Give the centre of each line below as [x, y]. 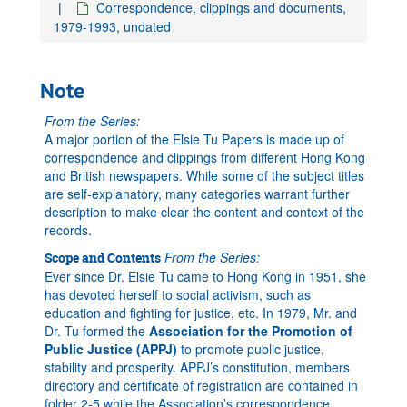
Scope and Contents [103, 258]
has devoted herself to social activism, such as [178, 294]
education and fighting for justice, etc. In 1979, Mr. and [201, 313]
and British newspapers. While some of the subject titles [204, 175]
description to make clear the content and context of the [204, 212]
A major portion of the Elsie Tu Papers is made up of [194, 139]
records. [68, 230]
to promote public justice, [251, 349]
